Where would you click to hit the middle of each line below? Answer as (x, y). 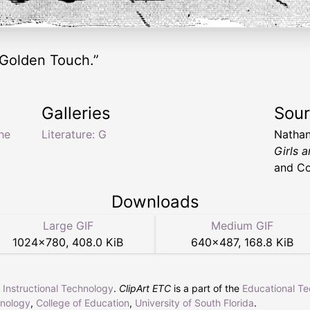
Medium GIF (242, 226)
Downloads (155, 202)
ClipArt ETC (145, 289)
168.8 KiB (269, 243)
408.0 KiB (98, 243)
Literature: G (74, 135)
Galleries (76, 113)
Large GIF (68, 226)
